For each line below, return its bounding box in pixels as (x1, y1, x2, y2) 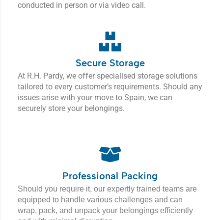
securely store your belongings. (18, 104, 125, 113)
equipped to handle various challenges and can (18, 195, 183, 204)
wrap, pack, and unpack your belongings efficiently (18, 206, 193, 215)
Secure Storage (75, 57, 145, 69)
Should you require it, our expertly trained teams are (18, 185, 197, 193)
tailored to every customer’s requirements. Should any (18, 82, 202, 92)
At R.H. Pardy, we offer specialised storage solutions (18, 71, 197, 81)
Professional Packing (62, 170, 158, 182)
